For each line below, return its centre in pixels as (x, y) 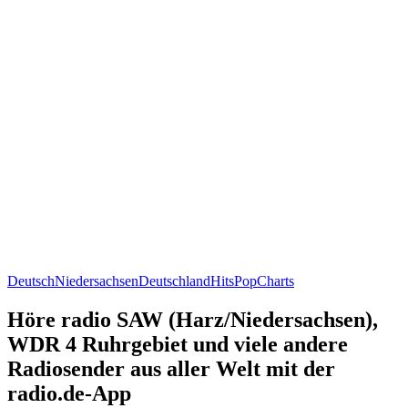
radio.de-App (69, 393)
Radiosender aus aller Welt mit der (171, 368)
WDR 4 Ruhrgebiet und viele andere (178, 344)
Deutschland (174, 280)
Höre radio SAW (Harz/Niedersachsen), (193, 319)
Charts (275, 280)
